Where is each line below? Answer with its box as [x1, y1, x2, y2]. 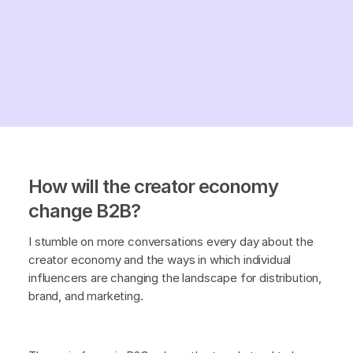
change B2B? [28, 199, 140, 222]
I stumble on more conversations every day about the [28, 233, 314, 249]
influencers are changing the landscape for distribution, [28, 269, 322, 285]
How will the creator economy [28, 174, 278, 198]
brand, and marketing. [28, 288, 143, 303]
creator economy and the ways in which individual [28, 251, 292, 267]
